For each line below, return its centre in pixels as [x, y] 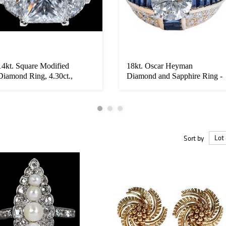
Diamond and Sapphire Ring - [175, 76]
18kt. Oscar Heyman [160, 66]
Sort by [194, 138]
